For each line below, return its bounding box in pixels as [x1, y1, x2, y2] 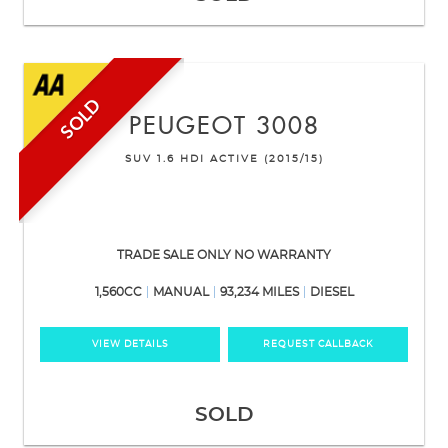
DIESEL [309, 286, 354, 299]
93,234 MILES [219, 286, 299, 299]
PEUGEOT [128, 113, 247, 142]
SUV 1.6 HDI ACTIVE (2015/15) [124, 154, 324, 165]
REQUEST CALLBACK [263, 340, 373, 350]
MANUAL [152, 286, 209, 299]
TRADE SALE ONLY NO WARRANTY [117, 249, 331, 262]
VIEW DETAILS [91, 340, 169, 350]
